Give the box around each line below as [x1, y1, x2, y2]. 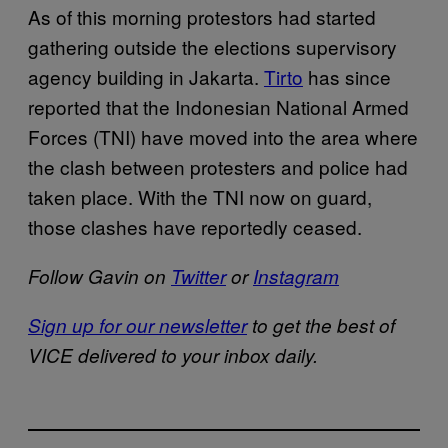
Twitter [171, 262, 226, 289]
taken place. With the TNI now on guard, [28, 182, 372, 210]
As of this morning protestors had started [28, 2, 376, 30]
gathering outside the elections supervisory [28, 32, 397, 60]
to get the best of [247, 311, 395, 338]
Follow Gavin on [28, 262, 171, 289]
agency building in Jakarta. [28, 62, 264, 90]
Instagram [253, 262, 339, 289]
